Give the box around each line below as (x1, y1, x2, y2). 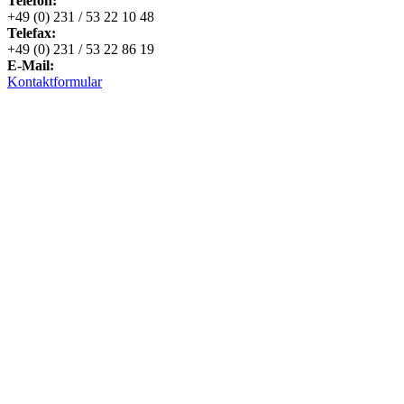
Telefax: (7, 25, 56, 41)
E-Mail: (7, 58, 54, 74)
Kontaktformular (7, 74, 102, 90)
